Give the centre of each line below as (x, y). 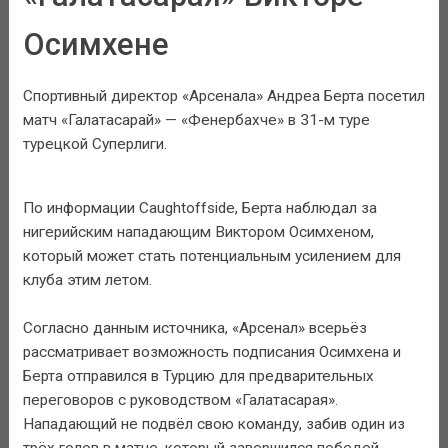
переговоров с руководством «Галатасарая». (180, 399)
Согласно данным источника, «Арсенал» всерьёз (194, 327)
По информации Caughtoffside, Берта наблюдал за (199, 207)
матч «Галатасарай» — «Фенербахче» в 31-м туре (196, 120)
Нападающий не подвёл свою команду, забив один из (213, 423)
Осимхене (95, 44)
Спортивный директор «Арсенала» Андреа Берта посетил (223, 96)
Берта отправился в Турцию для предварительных (198, 375)
